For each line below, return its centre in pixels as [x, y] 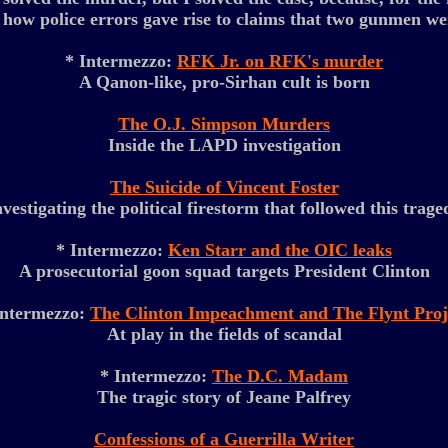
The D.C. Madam [280, 376]
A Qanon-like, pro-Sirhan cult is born [224, 82]
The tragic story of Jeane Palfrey [224, 397]
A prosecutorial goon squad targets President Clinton [224, 271]
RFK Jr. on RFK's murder [280, 61]
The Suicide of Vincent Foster [224, 187]
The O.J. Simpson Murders [224, 124]
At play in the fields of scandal [224, 334]
